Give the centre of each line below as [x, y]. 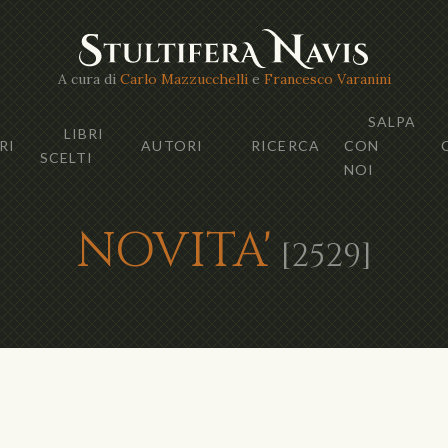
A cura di [88, 78]
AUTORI [172, 145]
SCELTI [66, 157]
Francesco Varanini [327, 78]
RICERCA [285, 145]
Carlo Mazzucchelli [183, 78]
